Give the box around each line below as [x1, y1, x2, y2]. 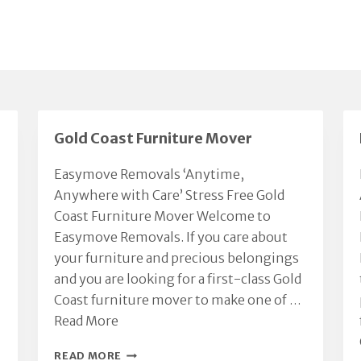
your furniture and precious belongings [54, 250, 300, 266]
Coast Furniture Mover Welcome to [54, 208, 272, 224]
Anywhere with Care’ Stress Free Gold [54, 187, 285, 203]
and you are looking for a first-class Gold [54, 271, 302, 287]
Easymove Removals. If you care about [54, 229, 288, 245]
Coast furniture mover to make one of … [54, 292, 302, 308]
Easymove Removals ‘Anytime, [54, 166, 245, 182]
